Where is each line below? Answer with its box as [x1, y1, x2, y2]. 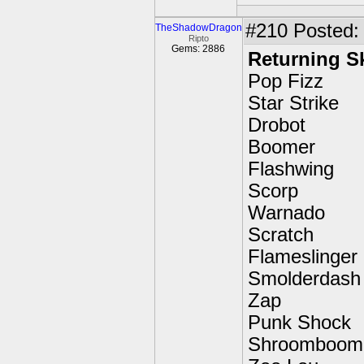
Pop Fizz [248, 71, 323, 92]
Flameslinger [248, 246, 357, 267]
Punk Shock [248, 312, 351, 333]
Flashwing [248, 158, 334, 180]
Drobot [248, 115, 305, 136]
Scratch [248, 224, 314, 245]
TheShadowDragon [155, 22, 242, 33]
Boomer [248, 136, 315, 158]
